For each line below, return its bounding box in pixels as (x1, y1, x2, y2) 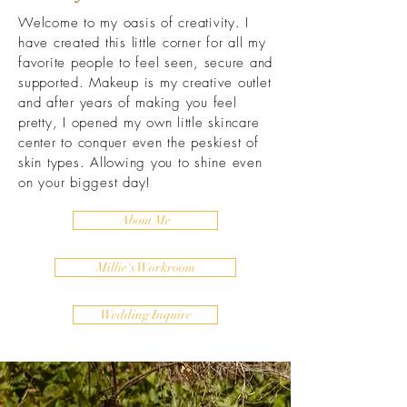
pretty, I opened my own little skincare (18, 114, 260, 132)
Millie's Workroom (95, 260, 195, 275)
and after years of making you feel (18, 94, 237, 112)
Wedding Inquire (99, 307, 192, 323)
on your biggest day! (18, 174, 156, 192)
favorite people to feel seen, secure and (18, 54, 273, 72)
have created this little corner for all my (18, 34, 266, 52)
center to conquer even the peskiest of (18, 134, 259, 152)
